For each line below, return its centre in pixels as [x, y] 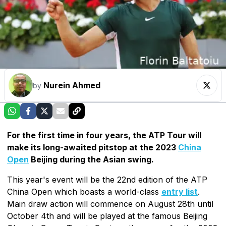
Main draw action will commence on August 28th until [110, 204]
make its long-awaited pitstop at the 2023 [93, 147]
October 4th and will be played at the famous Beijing [107, 216]
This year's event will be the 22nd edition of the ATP [107, 179]
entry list [180, 191]
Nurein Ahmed [72, 85]
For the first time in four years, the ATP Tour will [104, 135]
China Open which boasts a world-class [84, 191]
